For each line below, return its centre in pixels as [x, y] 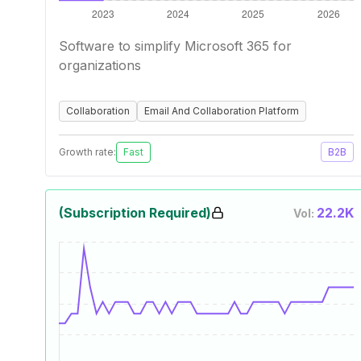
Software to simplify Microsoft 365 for [175, 46]
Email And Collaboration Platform [222, 111]
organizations [100, 65]
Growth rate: [87, 152]
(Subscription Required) [135, 213]
